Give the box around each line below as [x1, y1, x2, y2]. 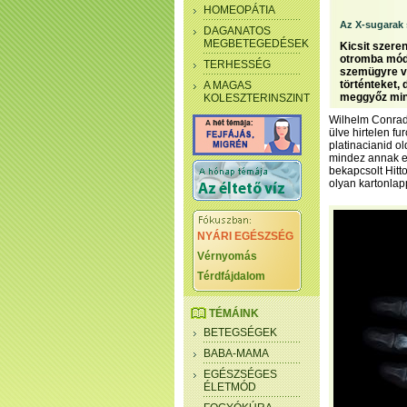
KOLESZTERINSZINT [203, 92, 310, 104]
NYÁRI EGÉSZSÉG [197, 230, 293, 243]
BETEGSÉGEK [203, 326, 277, 339]
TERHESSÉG [203, 58, 271, 71]
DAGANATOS [203, 25, 271, 37]
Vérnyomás [197, 250, 257, 263]
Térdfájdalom [197, 270, 265, 283]
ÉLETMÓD [203, 381, 256, 393]
